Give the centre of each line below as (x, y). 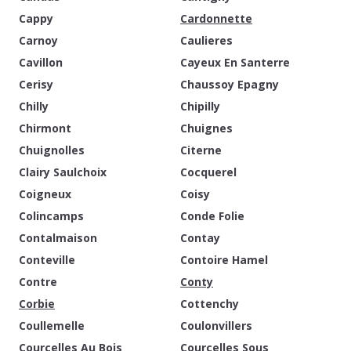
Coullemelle (52, 326)
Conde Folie (212, 216)
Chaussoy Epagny (230, 84)
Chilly (34, 106)
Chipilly (200, 106)
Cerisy (36, 84)
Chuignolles (52, 150)
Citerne (201, 150)
